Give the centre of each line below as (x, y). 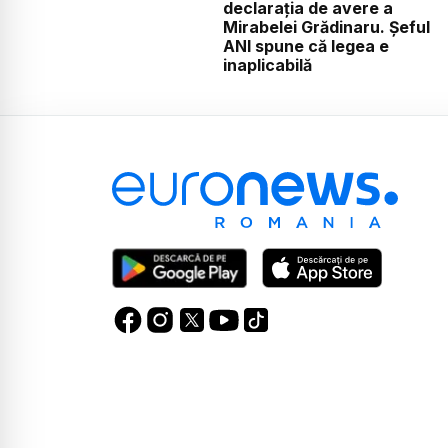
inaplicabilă (267, 65)
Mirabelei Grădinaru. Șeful (326, 27)
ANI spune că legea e (305, 46)
